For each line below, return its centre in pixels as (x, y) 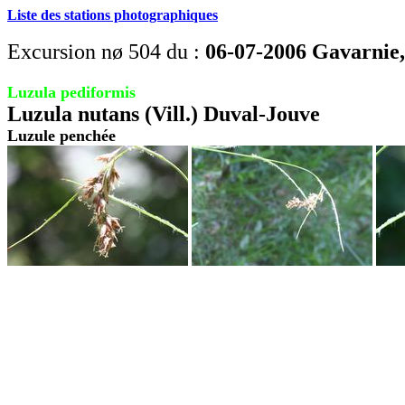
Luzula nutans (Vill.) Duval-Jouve (164, 114)
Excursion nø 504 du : (106, 52)
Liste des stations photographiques (113, 15)
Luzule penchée (61, 136)
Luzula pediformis (71, 92)
